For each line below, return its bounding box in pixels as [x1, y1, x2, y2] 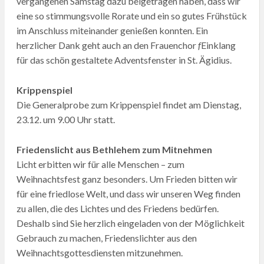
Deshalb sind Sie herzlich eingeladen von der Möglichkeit [16, 217, 245, 229]
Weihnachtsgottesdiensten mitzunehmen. [16, 246, 183, 258]
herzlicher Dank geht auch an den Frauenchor [16, 39, 198, 51]
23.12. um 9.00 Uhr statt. [16, 113, 115, 125]
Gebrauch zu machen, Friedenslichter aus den [16, 232, 197, 243]
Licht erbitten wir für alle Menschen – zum [16, 158, 184, 170]
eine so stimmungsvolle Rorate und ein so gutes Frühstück [16, 9, 247, 21]
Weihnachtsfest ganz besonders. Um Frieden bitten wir [16, 173, 237, 184]
